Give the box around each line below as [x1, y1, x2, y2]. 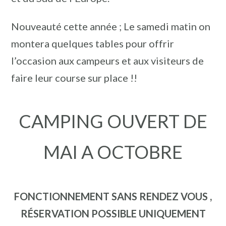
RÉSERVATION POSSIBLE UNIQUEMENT [20, 207, 206, 219]
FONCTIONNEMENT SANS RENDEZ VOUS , [14, 190, 212, 202]
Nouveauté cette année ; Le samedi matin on [11, 20, 210, 32]
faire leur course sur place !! [11, 71, 137, 84]
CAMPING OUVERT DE [19, 110, 207, 133]
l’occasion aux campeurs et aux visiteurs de [11, 54, 204, 67]
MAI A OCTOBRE [43, 141, 183, 163]
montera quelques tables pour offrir [11, 37, 174, 49]
